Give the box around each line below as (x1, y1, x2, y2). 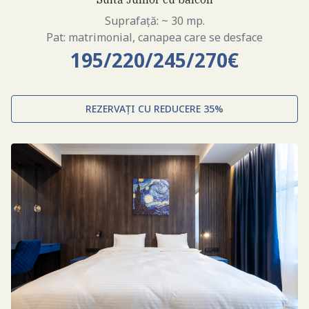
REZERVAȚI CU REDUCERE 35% (86, 102, 223, 116)
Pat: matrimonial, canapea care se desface (46, 30, 263, 46)
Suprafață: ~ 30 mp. (104, 13, 205, 29)
